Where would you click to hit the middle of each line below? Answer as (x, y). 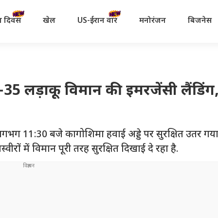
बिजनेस (200, 21)
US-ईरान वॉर (97, 21)
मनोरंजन (152, 21)
